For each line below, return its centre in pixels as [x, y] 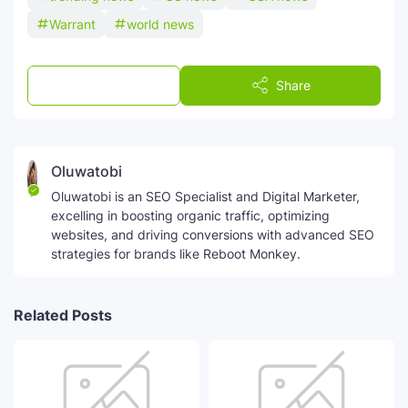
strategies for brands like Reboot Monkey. [176, 253]
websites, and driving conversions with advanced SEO [213, 234]
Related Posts [63, 315]
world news [160, 24]
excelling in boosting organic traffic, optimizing [191, 215]
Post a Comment [117, 86]
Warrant [72, 24]
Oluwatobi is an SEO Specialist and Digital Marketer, [206, 196]
